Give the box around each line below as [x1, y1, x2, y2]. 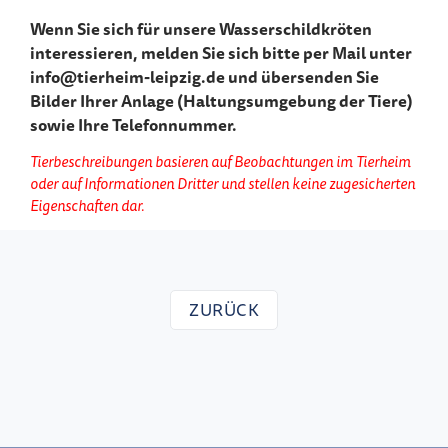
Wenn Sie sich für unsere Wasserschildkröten [30, 15, 372, 42]
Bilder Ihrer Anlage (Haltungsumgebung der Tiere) [30, 87, 413, 114]
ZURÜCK [189, 296, 259, 324]
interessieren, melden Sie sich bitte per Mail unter [30, 39, 412, 66]
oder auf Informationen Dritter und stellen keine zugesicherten [30, 171, 415, 195]
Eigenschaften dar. [30, 193, 144, 217]
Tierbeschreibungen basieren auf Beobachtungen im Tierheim [30, 149, 411, 173]
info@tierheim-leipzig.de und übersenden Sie [30, 63, 379, 90]
